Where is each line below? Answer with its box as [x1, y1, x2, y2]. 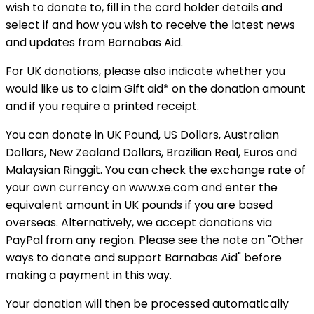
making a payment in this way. [6, 266, 172, 283]
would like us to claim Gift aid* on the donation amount [6, 80, 306, 97]
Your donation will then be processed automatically [6, 295, 289, 312]
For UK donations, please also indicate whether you [6, 62, 285, 79]
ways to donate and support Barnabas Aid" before [6, 249, 282, 266]
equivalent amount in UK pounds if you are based [6, 196, 273, 213]
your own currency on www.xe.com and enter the [6, 179, 278, 196]
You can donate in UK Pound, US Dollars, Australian [6, 126, 279, 143]
